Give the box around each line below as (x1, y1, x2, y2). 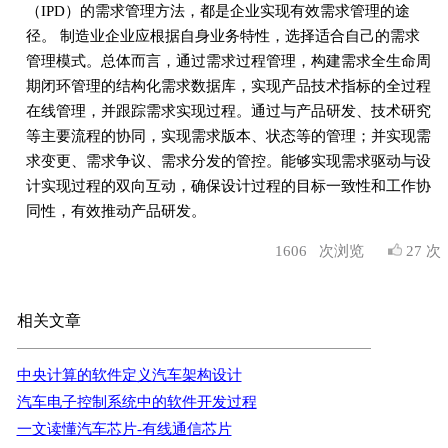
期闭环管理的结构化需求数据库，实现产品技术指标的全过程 (25, 77, 431, 94)
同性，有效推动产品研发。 (25, 202, 206, 219)
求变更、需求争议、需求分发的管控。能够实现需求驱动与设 (25, 152, 431, 169)
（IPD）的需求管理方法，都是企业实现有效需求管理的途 (25, 2, 410, 19)
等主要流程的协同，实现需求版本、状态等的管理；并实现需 (25, 127, 431, 144)
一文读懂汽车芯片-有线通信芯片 (16, 421, 232, 437)
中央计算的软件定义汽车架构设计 (16, 367, 242, 383)
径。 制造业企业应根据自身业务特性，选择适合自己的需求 (25, 27, 420, 44)
